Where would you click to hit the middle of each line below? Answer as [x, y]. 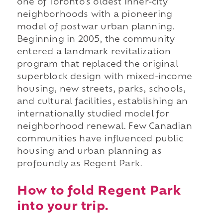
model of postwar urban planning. [96, 28]
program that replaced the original [97, 65]
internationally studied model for [93, 115]
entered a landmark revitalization [94, 53]
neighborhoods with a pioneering [95, 15]
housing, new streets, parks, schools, [101, 90]
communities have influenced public [100, 140]
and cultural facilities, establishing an [102, 102]
